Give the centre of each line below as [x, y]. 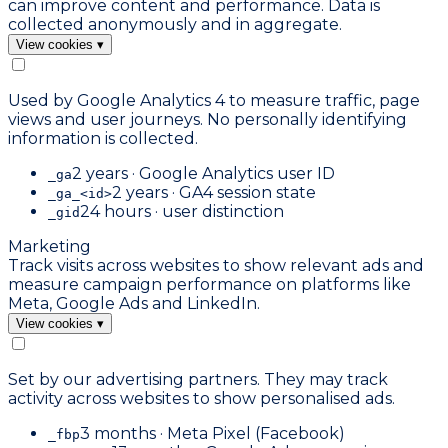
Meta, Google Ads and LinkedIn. [134, 303]
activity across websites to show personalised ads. [201, 398]
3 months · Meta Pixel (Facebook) [212, 433]
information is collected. [103, 138]
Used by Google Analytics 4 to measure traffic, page [214, 100]
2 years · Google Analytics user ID [203, 173]
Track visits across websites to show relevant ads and [216, 265]
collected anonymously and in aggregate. [175, 24]
